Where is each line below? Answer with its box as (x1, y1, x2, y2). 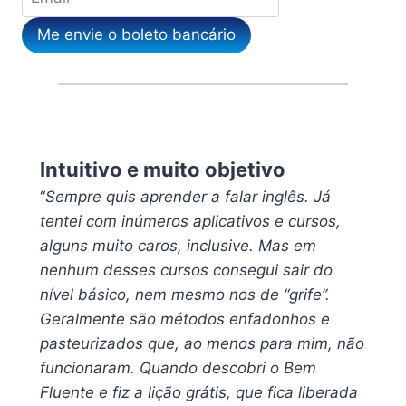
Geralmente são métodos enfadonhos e (40, 310, 330, 329)
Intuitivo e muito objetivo (40, 158, 285, 182)
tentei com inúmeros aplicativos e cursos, (40, 212, 341, 231)
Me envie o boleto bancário (37, 25, 236, 44)
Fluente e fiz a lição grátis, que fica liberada (40, 383, 358, 402)
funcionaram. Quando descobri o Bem (40, 359, 316, 378)
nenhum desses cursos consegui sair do (40, 261, 333, 280)
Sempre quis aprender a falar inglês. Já (45, 188, 331, 207)
